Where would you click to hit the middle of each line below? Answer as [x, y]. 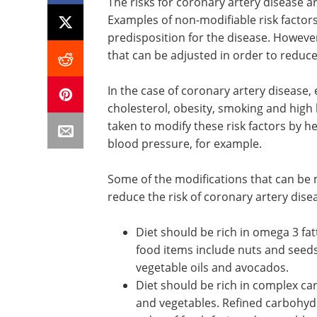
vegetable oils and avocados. [212, 302]
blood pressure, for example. [185, 143]
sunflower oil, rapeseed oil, [209, 285]
